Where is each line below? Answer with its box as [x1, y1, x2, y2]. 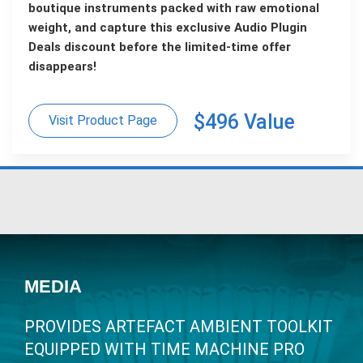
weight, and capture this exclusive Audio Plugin [28, 20, 307, 36]
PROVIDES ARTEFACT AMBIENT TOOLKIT [24, 317, 333, 337]
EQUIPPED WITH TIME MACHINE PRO [24, 340, 305, 360]
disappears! [28, 59, 96, 75]
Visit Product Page [49, 113, 157, 129]
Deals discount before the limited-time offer [28, 40, 291, 55]
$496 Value [194, 110, 295, 135]
